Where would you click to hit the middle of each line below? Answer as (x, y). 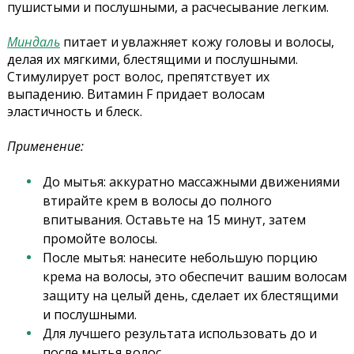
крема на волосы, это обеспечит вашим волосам (194, 277)
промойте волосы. (100, 239)
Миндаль (33, 42)
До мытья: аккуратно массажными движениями (191, 182)
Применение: (45, 147)
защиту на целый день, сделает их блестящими (190, 296)
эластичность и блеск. (74, 112)
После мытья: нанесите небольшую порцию (180, 258)
